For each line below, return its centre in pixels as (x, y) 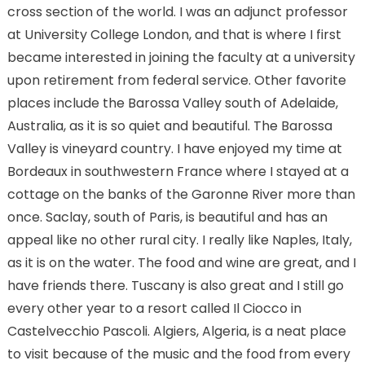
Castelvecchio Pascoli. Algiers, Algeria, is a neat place (176, 331)
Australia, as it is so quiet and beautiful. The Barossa (169, 125)
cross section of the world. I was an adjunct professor (177, 11)
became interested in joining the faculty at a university (181, 57)
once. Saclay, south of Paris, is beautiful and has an (167, 217)
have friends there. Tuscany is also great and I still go (175, 285)
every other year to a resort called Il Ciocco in (154, 308)
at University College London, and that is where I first (174, 34)
